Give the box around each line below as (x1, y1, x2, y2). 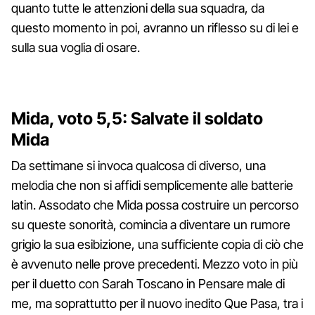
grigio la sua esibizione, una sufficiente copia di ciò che (11, 236, 304, 252)
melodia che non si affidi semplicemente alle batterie (11, 177, 293, 193)
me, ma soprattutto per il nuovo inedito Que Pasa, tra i (11, 295, 303, 311)
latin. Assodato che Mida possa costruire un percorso (11, 197, 299, 212)
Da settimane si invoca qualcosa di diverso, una (11, 157, 266, 173)
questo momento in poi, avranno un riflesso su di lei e (11, 20, 299, 35)
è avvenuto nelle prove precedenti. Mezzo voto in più (11, 256, 298, 271)
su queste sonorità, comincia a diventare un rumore (11, 217, 290, 232)
